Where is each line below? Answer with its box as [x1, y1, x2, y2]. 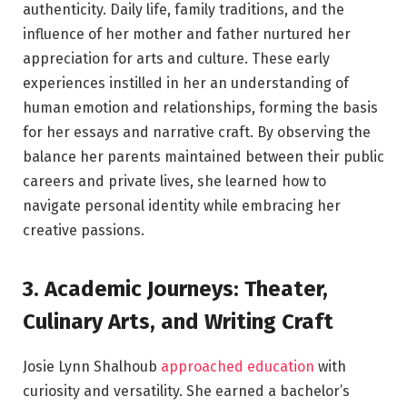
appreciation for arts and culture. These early [23, 50, 330, 68]
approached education [161, 357, 314, 375]
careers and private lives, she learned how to [23, 173, 326, 191]
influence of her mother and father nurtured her [23, 25, 351, 44]
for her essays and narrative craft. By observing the [23, 124, 371, 142]
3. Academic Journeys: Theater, [23, 275, 328, 302]
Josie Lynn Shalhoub [23, 357, 161, 375]
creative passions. [23, 222, 144, 240]
